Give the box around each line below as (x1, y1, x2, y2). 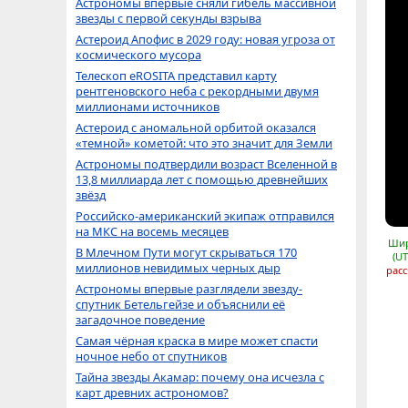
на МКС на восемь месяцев (76, 223, 229, 240)
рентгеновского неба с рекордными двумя (76, 83, 319, 99)
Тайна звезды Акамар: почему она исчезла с (76, 369, 324, 385)
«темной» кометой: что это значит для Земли (76, 135, 332, 151)
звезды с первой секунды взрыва (76, 10, 261, 26)
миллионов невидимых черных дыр (76, 260, 280, 276)
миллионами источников (76, 98, 219, 115)
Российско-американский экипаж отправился (76, 208, 334, 224)
